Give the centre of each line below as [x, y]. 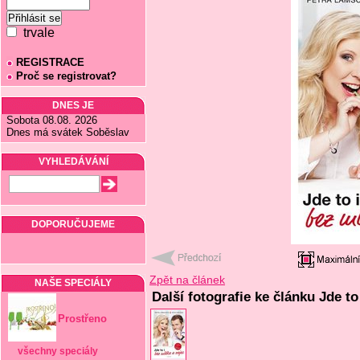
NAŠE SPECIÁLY [73, 283]
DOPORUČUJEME [73, 224]
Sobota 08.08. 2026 [52, 120]
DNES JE [73, 105]
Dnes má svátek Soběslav [68, 132]
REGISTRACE [50, 62]
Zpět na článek [187, 280]
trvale [36, 33]
